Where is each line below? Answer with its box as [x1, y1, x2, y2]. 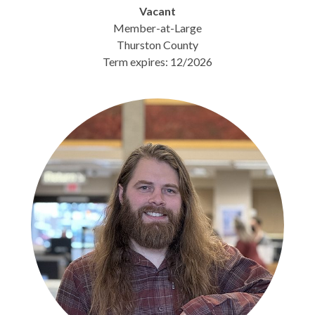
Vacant [139, 4, 176, 18]
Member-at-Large [113, 21, 202, 34]
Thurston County [117, 38, 198, 51]
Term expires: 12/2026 [103, 55, 212, 68]
